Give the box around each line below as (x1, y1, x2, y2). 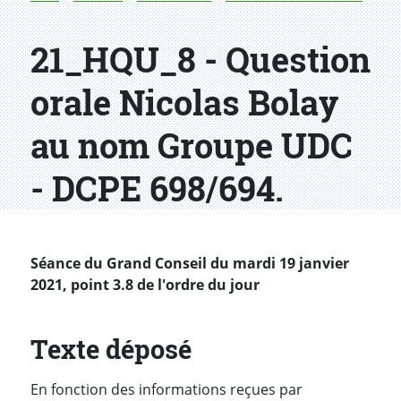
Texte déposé (30, 332, 192, 367)
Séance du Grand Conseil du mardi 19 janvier (30, 253, 349, 274)
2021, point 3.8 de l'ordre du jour (30, 275, 260, 295)
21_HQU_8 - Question (30, 37, 371, 82)
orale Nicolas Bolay (30, 80, 338, 125)
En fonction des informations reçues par (30, 379, 303, 399)
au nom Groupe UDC (30, 123, 353, 168)
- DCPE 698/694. (30, 166, 284, 211)
